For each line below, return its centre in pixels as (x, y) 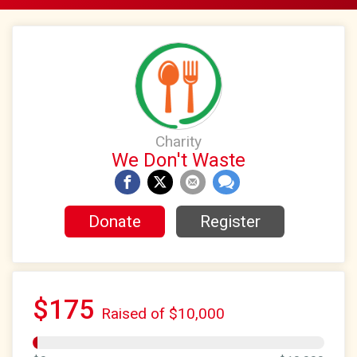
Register (230, 222)
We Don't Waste (178, 160)
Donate (114, 222)
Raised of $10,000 (163, 313)
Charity (178, 141)
